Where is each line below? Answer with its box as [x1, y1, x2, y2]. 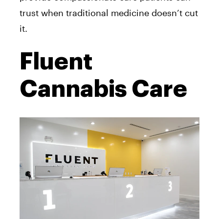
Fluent [20, 49, 92, 73]
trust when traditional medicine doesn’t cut [20, 7, 198, 18]
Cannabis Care [20, 77, 187, 101]
